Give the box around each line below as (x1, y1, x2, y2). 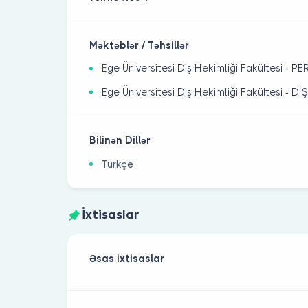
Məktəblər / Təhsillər (89, 40, 190, 52)
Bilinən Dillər (89, 134, 151, 146)
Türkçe (102, 158, 134, 170)
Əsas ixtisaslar (89, 253, 165, 265)
